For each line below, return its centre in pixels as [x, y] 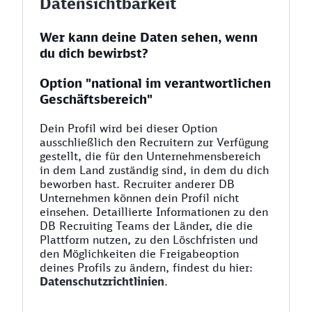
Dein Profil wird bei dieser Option [128, 128]
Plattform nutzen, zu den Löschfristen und [149, 240]
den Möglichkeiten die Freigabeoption [139, 253]
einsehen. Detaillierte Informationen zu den [154, 212]
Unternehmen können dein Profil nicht [139, 198]
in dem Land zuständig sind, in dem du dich [154, 170]
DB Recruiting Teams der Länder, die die [146, 226]
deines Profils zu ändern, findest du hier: [146, 267]
